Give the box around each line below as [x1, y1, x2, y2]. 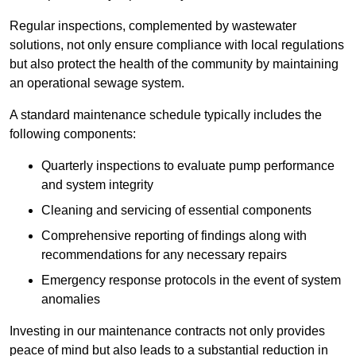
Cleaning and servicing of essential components [41, 203, 311, 218]
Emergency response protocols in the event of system [41, 273, 341, 288]
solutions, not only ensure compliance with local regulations [10, 38, 344, 52]
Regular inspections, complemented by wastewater [10, 19, 296, 33]
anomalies [41, 292, 100, 307]
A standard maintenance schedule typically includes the [10, 108, 322, 122]
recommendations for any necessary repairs [41, 248, 287, 262]
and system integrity [41, 178, 153, 192]
